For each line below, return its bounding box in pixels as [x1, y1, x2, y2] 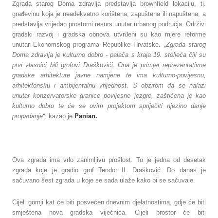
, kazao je [45, 112, 74, 120]
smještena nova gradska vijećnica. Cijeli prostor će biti [12, 209, 206, 217]
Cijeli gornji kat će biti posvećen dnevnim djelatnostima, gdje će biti [12, 199, 206, 206]
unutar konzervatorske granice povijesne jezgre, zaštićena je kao [12, 92, 206, 100]
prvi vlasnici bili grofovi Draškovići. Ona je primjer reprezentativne [12, 61, 206, 69]
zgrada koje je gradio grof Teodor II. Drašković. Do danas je [12, 166, 206, 174]
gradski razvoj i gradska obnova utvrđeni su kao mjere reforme [12, 31, 206, 38]
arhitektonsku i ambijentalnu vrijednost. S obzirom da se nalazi [12, 82, 206, 90]
